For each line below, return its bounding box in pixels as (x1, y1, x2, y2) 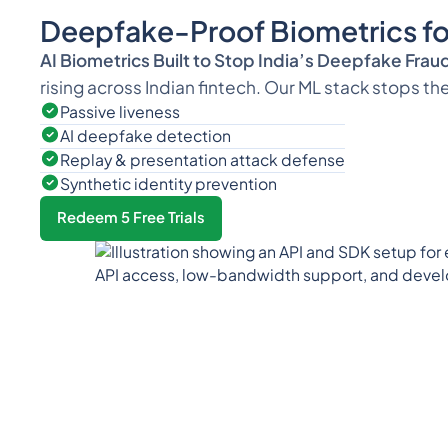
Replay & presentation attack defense (59, 149, 345, 170)
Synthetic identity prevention (59, 173, 277, 194)
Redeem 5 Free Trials (56, 208, 205, 227)
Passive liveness (59, 101, 180, 122)
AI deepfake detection (59, 125, 231, 146)
